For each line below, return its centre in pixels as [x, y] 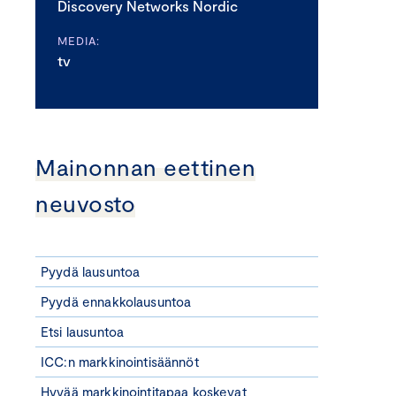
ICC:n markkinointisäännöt [120, 362]
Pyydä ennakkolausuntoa [116, 301]
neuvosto [86, 203]
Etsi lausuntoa [83, 331]
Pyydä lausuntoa [91, 271]
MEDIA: [79, 41]
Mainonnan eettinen [146, 167]
